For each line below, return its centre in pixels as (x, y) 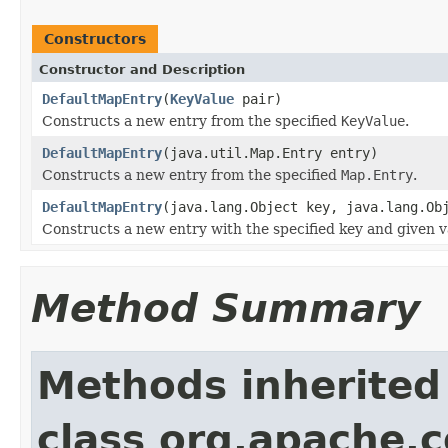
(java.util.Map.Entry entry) (270, 152)
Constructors (95, 38)
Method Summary (225, 308)
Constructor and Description (142, 69)
